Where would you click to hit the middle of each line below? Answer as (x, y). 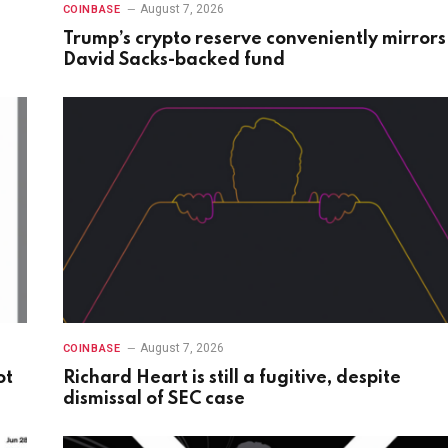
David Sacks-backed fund (173, 59)
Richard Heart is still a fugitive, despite (231, 378)
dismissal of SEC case (153, 399)
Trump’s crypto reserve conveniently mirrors (254, 38)
